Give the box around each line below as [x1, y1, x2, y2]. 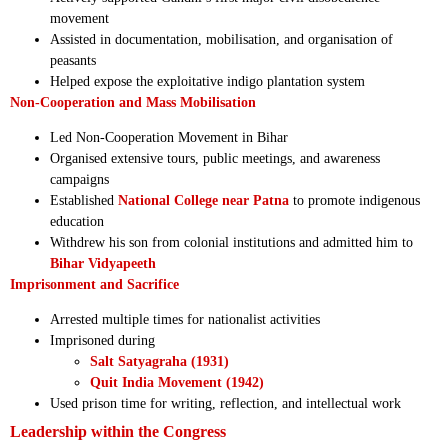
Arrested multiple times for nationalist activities [50, 312, 320, 328]
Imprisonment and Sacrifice [10, 277, 179, 293]
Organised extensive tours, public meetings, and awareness [50, 151, 380, 167]
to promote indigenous [289, 193, 420, 209]
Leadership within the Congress [10, 423, 226, 441]
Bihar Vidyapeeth [50, 256, 156, 272]
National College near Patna [118, 193, 289, 209]
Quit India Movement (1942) [90, 375, 264, 391]
